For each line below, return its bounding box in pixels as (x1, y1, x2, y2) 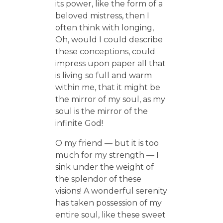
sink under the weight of (55, 162, 154, 172)
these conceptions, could (55, 46, 155, 56)
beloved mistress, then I (55, 10, 149, 20)
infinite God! (55, 118, 103, 128)
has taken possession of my (55, 198, 162, 208)
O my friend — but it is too (55, 138, 159, 148)
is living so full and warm (55, 70, 152, 80)
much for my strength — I (55, 150, 159, 160)
